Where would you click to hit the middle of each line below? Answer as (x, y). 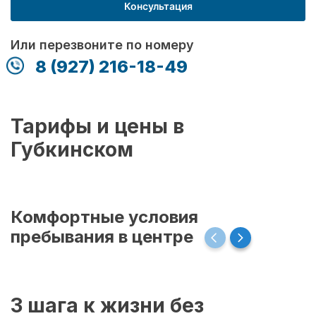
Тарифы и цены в (97, 126)
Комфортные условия (104, 217)
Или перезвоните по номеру (102, 44)
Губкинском (72, 149)
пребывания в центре (104, 236)
